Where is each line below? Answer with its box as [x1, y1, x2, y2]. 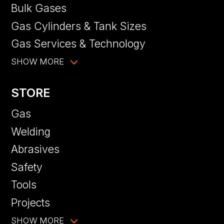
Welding [11, 124, 51, 138]
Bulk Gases [11, 1, 67, 15]
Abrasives [11, 142, 60, 156]
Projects [11, 196, 50, 209]
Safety [11, 160, 43, 173]
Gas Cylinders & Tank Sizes [11, 19, 147, 32]
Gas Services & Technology [11, 37, 146, 50]
